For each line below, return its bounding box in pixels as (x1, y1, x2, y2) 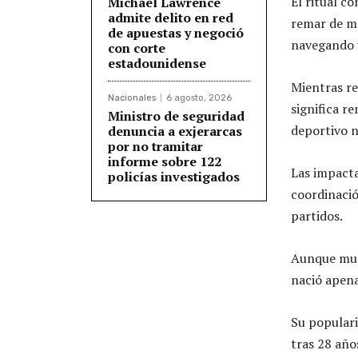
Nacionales (108, 92, 156, 103)
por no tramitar (108, 137, 203, 155)
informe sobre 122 (108, 152, 221, 170)
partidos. (291, 206, 343, 225)
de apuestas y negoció (108, 23, 244, 42)
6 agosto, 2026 (166, 92, 232, 103)
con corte (108, 38, 165, 57)
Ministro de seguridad (108, 106, 245, 125)
